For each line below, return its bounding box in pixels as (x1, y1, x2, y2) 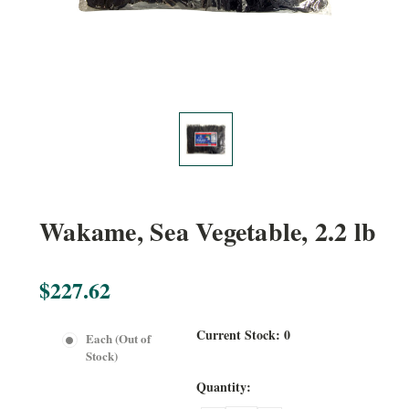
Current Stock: (196, 325, 285, 344)
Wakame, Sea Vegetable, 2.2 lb (39, 213, 377, 250)
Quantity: (196, 376, 252, 396)
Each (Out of (85, 330, 151, 347)
